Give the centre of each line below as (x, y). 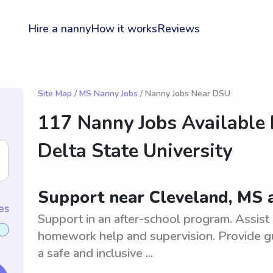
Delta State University (135, 151)
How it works (124, 29)
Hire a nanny (59, 29)
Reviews (179, 29)
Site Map (55, 94)
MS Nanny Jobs (108, 94)
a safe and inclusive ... (95, 253)
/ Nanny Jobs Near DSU (184, 94)
